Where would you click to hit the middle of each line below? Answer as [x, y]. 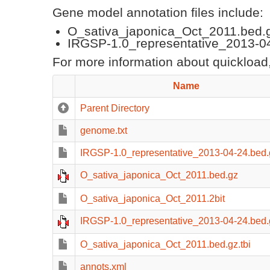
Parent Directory [115, 108]
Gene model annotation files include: [158, 12]
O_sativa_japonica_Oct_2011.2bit [152, 199]
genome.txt [104, 130]
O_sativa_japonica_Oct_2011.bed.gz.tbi [165, 244]
